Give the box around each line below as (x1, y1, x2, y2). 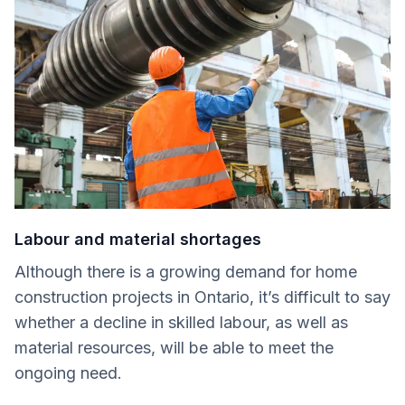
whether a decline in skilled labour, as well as (14, 312, 348, 332)
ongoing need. (14, 363, 122, 382)
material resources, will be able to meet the (14, 337, 334, 357)
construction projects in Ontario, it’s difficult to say (14, 287, 391, 306)
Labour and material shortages (14, 229, 261, 249)
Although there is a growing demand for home (14, 261, 357, 281)
